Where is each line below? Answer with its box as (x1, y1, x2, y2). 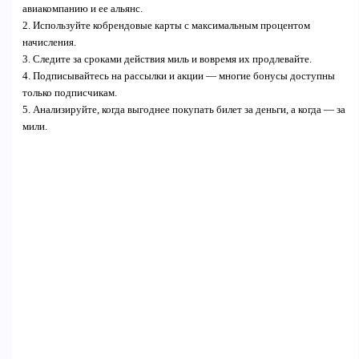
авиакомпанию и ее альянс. (22, 3, 143, 15)
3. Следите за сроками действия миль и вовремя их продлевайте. (22, 54, 312, 66)
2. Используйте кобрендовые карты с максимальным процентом (22, 20, 310, 32)
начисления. (22, 37, 76, 49)
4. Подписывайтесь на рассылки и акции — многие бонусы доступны (22, 71, 335, 83)
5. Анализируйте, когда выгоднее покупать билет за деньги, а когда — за (22, 104, 345, 116)
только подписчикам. (22, 87, 117, 99)
